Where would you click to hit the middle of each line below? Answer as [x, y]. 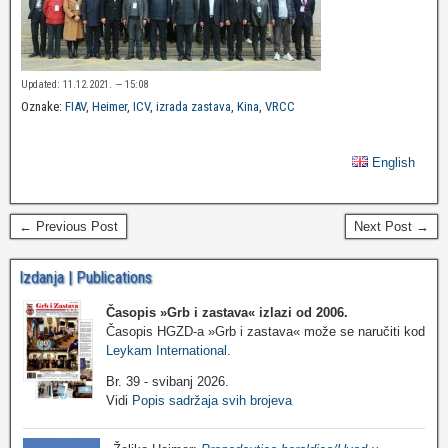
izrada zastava [193, 107]
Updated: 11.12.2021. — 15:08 [84, 85]
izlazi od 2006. [303, 312]
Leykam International [166, 350]
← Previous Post [68, 227]
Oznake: [43, 107]
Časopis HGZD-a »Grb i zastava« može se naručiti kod [265, 331]
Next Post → [391, 227]
